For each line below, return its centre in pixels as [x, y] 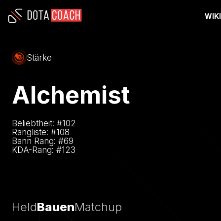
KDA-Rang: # [37, 150]
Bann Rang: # [38, 141]
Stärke [39, 58]
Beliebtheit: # [37, 123]
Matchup [98, 207]
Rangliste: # [34, 132]
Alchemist [71, 95]
